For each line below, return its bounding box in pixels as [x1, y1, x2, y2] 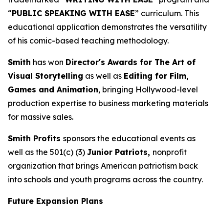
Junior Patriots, [87, 147, 153, 157]
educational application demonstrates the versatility [8, 22, 207, 32]
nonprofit [153, 147, 187, 157]
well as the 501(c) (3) [8, 147, 87, 157]
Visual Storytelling [8, 71, 83, 81]
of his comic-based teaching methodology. [8, 36, 169, 45]
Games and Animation [8, 85, 98, 94]
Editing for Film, [124, 71, 189, 81]
